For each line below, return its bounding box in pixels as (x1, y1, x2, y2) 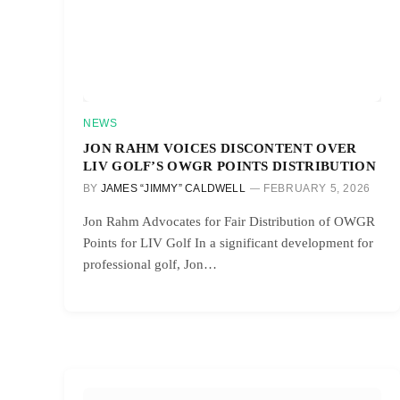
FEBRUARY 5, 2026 (263, 181, 371, 195)
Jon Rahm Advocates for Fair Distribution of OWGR (83, 213, 375, 229)
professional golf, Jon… (83, 256, 217, 271)
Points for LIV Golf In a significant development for (83, 235, 373, 250)
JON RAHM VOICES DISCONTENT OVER (83, 139, 357, 155)
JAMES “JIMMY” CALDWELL (100, 181, 246, 195)
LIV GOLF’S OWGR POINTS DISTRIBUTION (83, 157, 376, 173)
